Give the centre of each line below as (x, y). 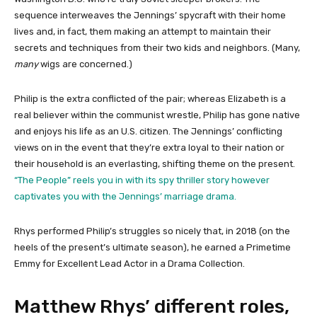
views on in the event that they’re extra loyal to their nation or (149, 147)
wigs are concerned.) (85, 64)
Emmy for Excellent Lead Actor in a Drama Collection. (129, 263)
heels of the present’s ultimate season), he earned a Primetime (152, 247)
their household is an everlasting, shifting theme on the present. (155, 163)
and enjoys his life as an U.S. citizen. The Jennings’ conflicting (148, 131)
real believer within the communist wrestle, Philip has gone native (157, 115)
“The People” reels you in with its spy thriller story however (142, 180)
